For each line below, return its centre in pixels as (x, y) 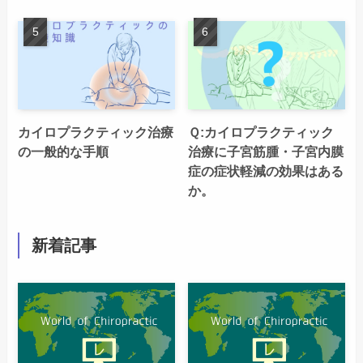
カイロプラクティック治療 (96, 132)
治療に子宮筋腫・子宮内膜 (266, 151)
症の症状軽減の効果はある (266, 171)
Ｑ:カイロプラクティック (261, 132)
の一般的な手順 (64, 151)
